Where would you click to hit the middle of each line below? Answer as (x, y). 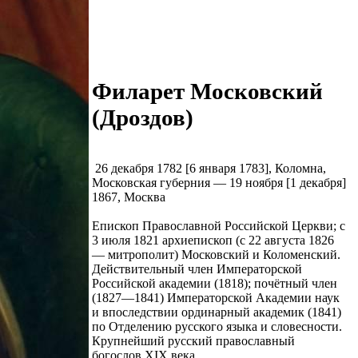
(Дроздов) (143, 118)
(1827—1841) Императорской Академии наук (216, 297)
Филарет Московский (207, 91)
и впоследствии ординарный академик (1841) (217, 312)
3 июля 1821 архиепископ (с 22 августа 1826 (213, 240)
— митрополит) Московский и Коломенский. (216, 254)
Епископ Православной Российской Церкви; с (219, 225)
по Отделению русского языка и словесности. (217, 326)
